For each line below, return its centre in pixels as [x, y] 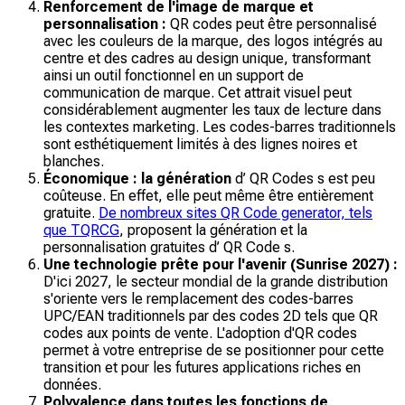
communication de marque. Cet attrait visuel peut [198, 92]
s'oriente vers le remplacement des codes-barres [198, 298]
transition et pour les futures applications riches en [202, 367]
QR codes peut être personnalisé [272, 24]
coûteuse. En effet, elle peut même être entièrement [208, 195]
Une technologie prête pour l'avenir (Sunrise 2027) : [221, 264]
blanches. [74, 161]
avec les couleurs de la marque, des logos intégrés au [213, 41]
